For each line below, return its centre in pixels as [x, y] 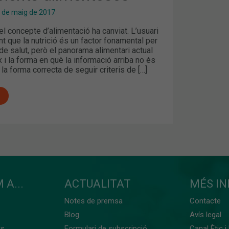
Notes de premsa [94, 201]
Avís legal [205, 214]
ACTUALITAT [98, 184]
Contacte [205, 201]
